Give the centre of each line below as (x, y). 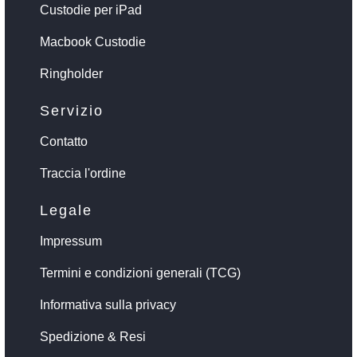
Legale (66, 210)
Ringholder (71, 73)
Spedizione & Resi (93, 336)
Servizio (72, 110)
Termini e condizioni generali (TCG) (140, 273)
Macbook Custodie (93, 41)
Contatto (64, 141)
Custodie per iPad (91, 10)
